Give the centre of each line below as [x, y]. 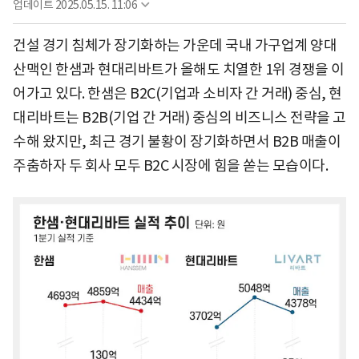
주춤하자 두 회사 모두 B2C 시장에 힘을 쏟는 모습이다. [170, 166]
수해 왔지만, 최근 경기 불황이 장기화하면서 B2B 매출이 [177, 142]
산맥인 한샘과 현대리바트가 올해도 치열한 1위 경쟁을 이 [179, 70]
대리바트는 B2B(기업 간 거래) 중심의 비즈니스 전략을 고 [179, 118]
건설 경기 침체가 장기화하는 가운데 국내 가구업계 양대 [175, 46]
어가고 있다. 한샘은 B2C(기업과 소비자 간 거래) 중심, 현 [177, 94]
